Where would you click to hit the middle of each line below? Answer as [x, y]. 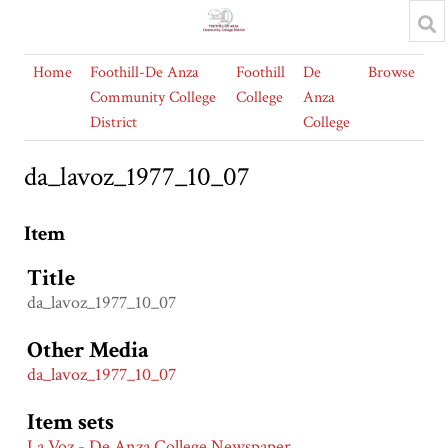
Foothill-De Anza [144, 72]
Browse [391, 72]
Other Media [87, 351]
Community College [153, 97]
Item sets [70, 423]
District [113, 122]
